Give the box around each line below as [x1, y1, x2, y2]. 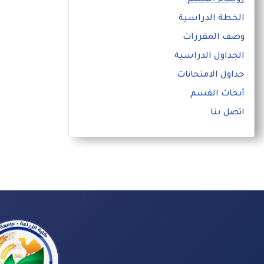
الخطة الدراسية [179, 14, 245, 24]
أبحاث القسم [190, 90, 245, 100]
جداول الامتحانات [177, 71, 245, 81]
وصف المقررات [183, 33, 245, 43]
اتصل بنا [210, 108, 245, 118]
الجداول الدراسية [174, 52, 245, 62]
